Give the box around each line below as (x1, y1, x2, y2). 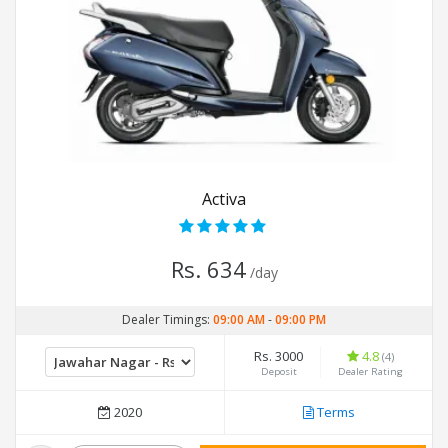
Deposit (260, 365, 297, 379)
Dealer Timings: (122, 311, 213, 329)
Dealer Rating (338, 365, 403, 379)
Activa (202, 188, 246, 211)
